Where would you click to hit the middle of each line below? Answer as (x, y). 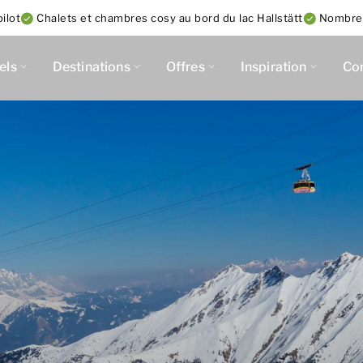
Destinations (91, 67)
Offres (185, 67)
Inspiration (273, 67)
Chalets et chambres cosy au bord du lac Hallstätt (170, 18)
